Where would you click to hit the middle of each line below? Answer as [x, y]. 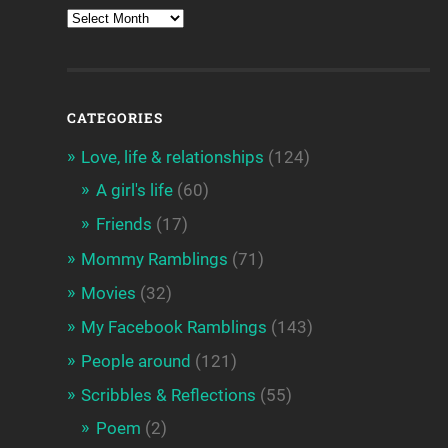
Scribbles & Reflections [169, 395]
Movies [109, 293]
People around [136, 361]
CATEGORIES [115, 118]
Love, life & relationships [173, 157]
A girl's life [135, 190]
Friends [124, 224]
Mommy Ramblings [155, 259]
